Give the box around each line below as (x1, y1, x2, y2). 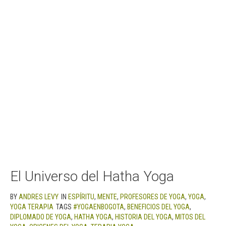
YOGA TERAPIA (10, 202, 53, 211)
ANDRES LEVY (19, 192, 59, 201)
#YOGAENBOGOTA (73, 202, 124, 211)
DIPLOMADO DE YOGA (10, 212, 71, 221)
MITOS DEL (175, 212, 205, 221)
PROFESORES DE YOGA (120, 192, 185, 201)
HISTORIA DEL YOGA (115, 212, 172, 221)
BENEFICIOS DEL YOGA (127, 202, 190, 211)
